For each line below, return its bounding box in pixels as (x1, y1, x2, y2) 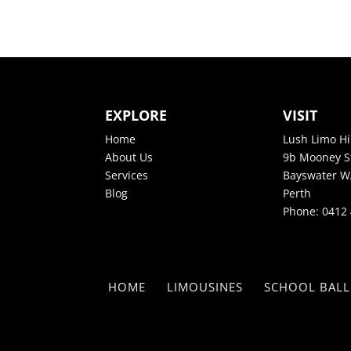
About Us (105, 149, 154, 165)
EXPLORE (105, 105, 168, 125)
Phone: (283, 203, 323, 219)
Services (105, 167, 149, 183)
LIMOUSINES (167, 278, 243, 295)
